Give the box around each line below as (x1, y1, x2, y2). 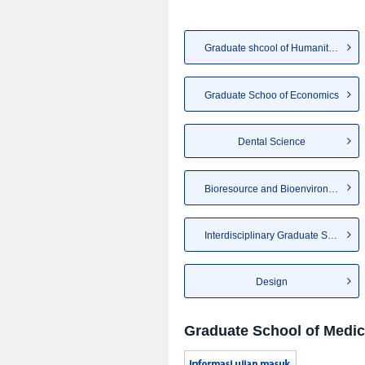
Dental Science (238, 136, 306, 148)
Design (256, 276, 288, 288)
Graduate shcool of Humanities (328, 42, 338, 55)
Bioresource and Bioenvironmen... (328, 182, 338, 195)
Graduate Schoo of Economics (204, 89, 339, 101)
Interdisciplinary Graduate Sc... (328, 229, 337, 241)
